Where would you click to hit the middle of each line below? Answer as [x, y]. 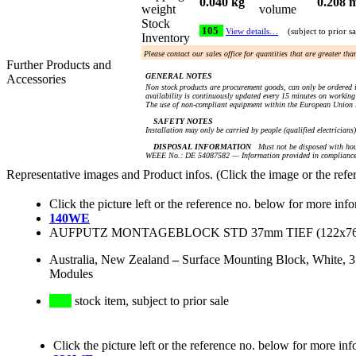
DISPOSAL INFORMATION [202, 147]
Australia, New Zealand [109, 260]
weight [162, 10]
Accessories [36, 79]
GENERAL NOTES [179, 76]
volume [281, 10]
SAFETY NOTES [183, 122]
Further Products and [59, 65]
